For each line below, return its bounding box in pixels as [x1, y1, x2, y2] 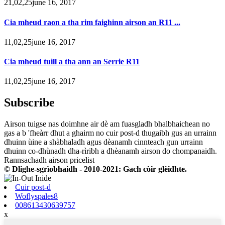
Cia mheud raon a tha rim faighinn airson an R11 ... [4, 18, 180, 27]
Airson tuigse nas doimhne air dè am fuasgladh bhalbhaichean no [4, 120, 210, 129]
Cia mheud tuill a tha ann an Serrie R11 [4, 57, 140, 66]
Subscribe [4, 96, 55, 109]
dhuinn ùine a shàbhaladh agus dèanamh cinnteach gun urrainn [4, 138, 203, 147]
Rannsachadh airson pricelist [4, 156, 94, 165]
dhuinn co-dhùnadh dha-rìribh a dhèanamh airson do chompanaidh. [4, 147, 217, 156]
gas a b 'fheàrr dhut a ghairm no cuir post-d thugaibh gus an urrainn [4, 129, 216, 138]
